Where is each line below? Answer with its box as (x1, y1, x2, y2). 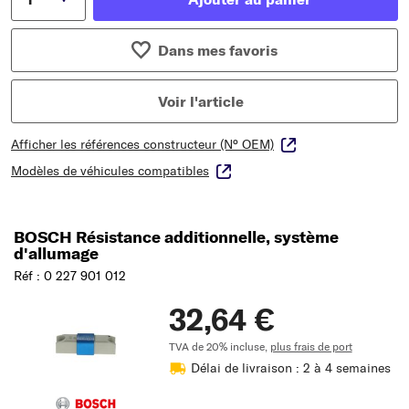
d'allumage (14, 242, 99, 264)
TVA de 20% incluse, (168, 339, 270, 353)
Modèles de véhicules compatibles (11, 162, 209, 179)
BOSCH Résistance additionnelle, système (14, 225, 339, 247)
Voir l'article (158, 91, 244, 110)
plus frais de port (269, 339, 352, 353)
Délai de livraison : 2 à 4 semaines (190, 359, 391, 376)
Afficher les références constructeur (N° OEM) (11, 135, 274, 152)
